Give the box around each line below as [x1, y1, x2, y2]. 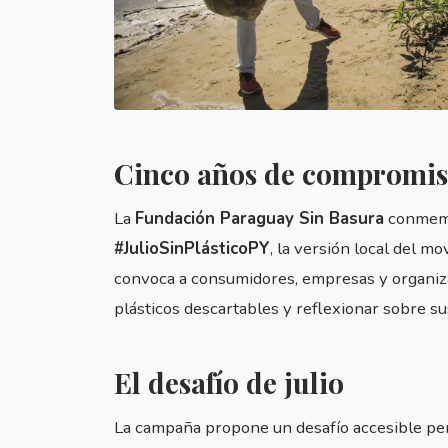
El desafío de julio [114, 364, 344, 401]
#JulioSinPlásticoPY [114, 237, 270, 260]
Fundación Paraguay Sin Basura [135, 207, 384, 230]
